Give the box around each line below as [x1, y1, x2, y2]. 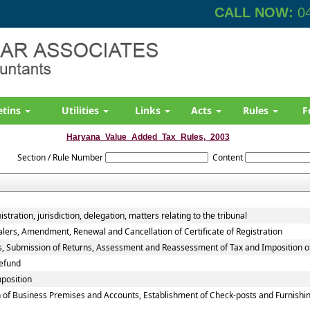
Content [212, 152, 243, 163]
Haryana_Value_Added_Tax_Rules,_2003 [66, 132, 230, 142]
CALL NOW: [215, 5, 293, 20]
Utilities [61, 104, 102, 117]
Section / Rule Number [17, 152, 103, 163]
